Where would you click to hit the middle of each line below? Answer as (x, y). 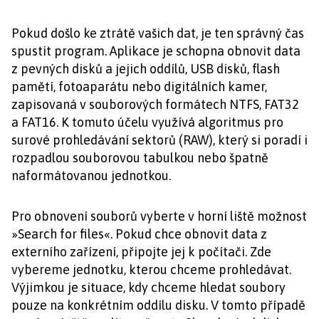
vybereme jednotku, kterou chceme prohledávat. (151, 270)
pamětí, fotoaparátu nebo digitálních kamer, (139, 87)
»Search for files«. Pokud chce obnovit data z (139, 234)
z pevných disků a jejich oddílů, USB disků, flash (146, 69)
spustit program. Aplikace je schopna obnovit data (156, 51)
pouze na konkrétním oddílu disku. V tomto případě (158, 305)
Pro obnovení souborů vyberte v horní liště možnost (159, 216)
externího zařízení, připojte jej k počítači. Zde (141, 252)
